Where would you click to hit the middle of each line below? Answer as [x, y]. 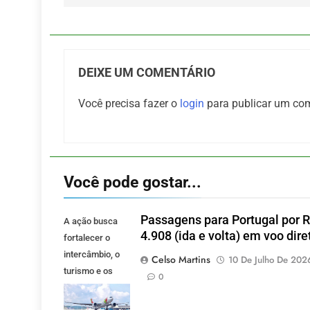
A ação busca [91, 221]
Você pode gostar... [133, 182]
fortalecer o [87, 238]
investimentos [91, 288]
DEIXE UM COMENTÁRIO [147, 73]
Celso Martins [181, 260]
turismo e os [88, 271]
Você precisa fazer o [129, 104]
